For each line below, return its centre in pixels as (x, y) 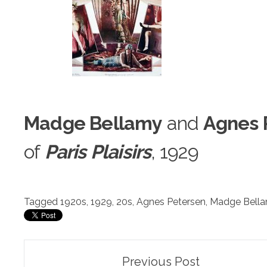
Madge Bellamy (93, 123)
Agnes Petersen (171, 201)
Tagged (42, 201)
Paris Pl (76, 151)
